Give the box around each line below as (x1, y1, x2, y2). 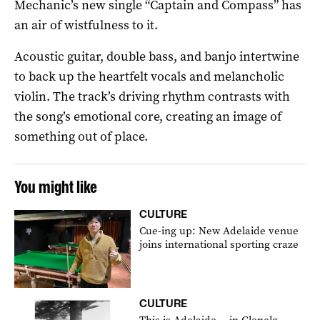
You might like (14, 176, 97, 197)
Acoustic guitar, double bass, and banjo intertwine (14, 47, 299, 65)
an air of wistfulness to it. (14, 16, 158, 34)
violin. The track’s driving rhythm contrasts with (14, 87, 290, 105)
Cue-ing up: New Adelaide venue (139, 223, 299, 238)
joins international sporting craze (139, 236, 299, 251)
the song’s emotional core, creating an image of (14, 107, 281, 125)
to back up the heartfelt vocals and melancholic (14, 67, 284, 85)
